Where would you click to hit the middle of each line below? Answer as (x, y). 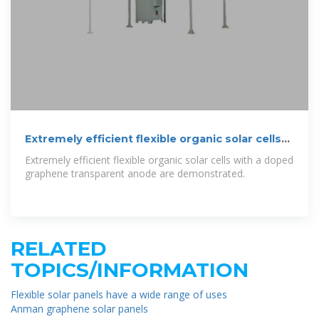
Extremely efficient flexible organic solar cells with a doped (159, 160)
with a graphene (70, 153)
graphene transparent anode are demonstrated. (135, 174)
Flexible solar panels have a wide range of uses (119, 294)
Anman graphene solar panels (79, 308)
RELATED (59, 248)
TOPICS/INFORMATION (130, 270)
